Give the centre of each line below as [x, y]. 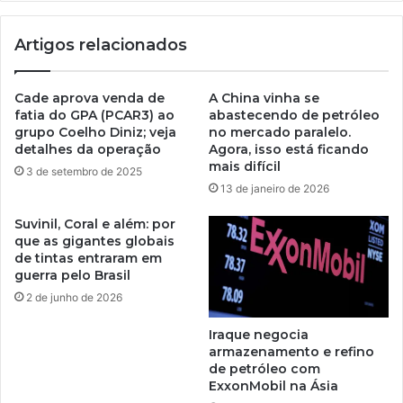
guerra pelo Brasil [72, 275]
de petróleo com [264, 368]
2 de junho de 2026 [74, 297]
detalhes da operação [88, 149]
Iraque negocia [259, 334]
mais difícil [245, 166]
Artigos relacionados [101, 45]
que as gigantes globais [94, 241]
